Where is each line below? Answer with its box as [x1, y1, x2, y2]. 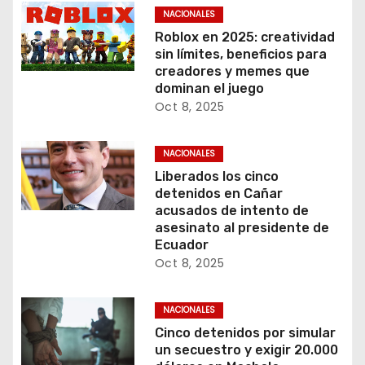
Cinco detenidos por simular [154, 325, 336, 341]
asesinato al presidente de [154, 220, 329, 236]
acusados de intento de [154, 203, 309, 219]
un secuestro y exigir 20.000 [154, 342, 338, 358]
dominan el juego [154, 81, 264, 97]
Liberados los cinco [154, 169, 279, 185]
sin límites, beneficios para [154, 46, 327, 63]
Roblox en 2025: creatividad [154, 29, 335, 46]
